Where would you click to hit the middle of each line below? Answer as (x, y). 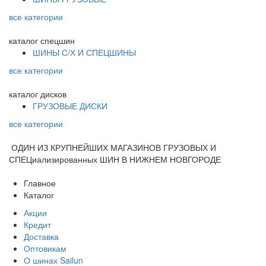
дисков (53, 94)
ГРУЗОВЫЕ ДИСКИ (70, 105)
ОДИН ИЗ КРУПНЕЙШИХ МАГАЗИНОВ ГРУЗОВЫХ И (114, 147)
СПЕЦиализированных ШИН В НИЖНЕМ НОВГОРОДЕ (115, 159)
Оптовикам (45, 248)
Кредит (37, 224)
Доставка (41, 236)
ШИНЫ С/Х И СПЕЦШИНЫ (84, 52)
